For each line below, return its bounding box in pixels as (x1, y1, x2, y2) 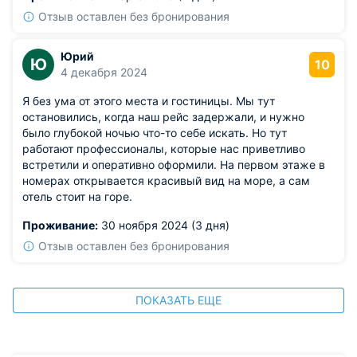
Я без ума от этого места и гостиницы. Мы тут (22, 94, 275, 108)
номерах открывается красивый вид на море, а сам (22, 174, 310, 187)
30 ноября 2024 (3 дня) (98, 218, 229, 232)
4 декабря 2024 (61, 65, 147, 79)
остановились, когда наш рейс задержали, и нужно (22, 110, 304, 124)
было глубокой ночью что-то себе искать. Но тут (22, 126, 287, 139)
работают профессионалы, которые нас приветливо (22, 142, 305, 155)
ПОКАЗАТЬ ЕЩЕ (135, 293, 222, 307)
